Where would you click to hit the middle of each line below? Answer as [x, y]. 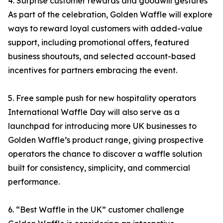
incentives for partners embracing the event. [93, 70]
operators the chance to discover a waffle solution [105, 154]
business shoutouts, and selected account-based [102, 56]
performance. [34, 182]
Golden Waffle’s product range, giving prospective [106, 140]
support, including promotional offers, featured [99, 43]
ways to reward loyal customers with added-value [105, 29]
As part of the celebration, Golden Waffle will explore [110, 15]
